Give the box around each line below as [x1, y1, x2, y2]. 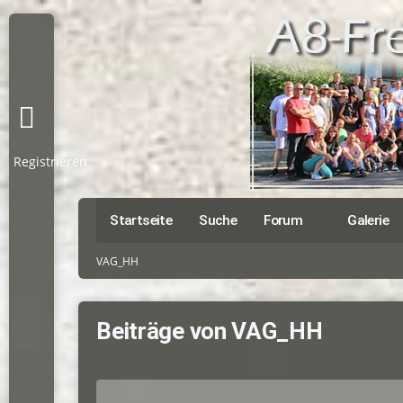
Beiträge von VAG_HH [96, 318, 323, 345]
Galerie [347, 212, 390, 228]
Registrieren [13, 153, 87, 170]
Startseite [110, 212, 173, 228]
